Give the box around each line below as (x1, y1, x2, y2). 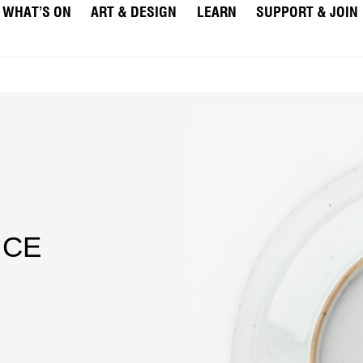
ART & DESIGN (91, 6, 177, 20)
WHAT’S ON (2, 6, 71, 20)
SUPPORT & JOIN (256, 6, 359, 20)
